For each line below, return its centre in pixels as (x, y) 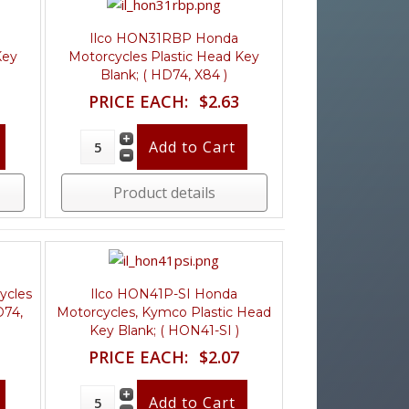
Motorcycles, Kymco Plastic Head (164, 312)
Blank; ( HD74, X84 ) (164, 74)
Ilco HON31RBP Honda (164, 38)
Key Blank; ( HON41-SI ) (164, 330)
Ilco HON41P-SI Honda (164, 294)
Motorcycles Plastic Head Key (164, 56)
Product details (164, 192)
